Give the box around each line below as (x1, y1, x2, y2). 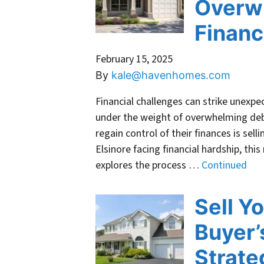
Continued (202, 158, 247, 173)
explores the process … (95, 158, 202, 173)
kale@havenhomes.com (111, 69, 230, 82)
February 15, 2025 (95, 52, 173, 67)
